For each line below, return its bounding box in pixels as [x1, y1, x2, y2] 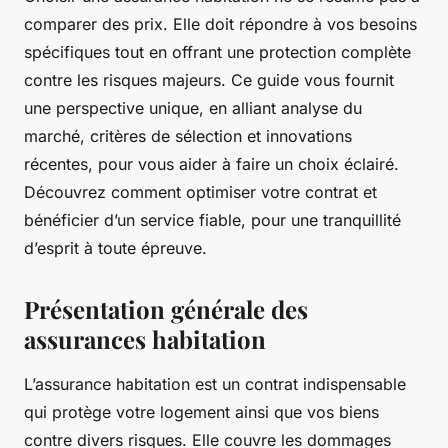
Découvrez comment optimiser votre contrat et [24, 182, 377, 203]
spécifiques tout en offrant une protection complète [24, 42, 411, 63]
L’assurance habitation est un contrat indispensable [24, 374, 406, 395]
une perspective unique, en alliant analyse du [24, 98, 362, 119]
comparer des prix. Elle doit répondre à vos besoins [24, 14, 417, 35]
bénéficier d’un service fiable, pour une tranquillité [24, 210, 401, 231]
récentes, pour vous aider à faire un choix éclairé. [24, 154, 399, 175]
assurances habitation [24, 323, 266, 356]
